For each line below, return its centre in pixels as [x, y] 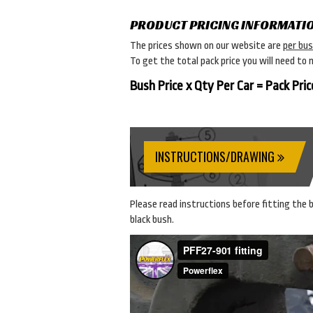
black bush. [152, 220]
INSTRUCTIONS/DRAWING [216, 156]
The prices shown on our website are [206, 46]
